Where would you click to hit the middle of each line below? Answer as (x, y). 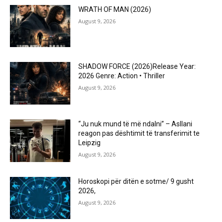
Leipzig (90, 142)
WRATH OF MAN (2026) (115, 9)
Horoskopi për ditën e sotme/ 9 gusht (136, 181)
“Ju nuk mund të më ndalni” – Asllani (136, 124)
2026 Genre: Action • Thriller (122, 76)
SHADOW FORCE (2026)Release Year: (137, 67)
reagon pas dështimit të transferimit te (139, 133)
